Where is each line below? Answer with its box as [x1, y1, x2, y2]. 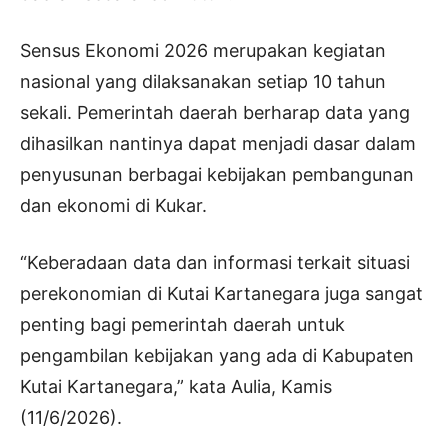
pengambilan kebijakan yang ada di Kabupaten [20, 345, 414, 367]
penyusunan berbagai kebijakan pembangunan [20, 164, 414, 186]
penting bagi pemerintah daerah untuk [20, 314, 345, 336]
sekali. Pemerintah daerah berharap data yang [20, 102, 410, 124]
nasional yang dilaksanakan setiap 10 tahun [20, 71, 386, 93]
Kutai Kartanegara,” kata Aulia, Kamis [20, 376, 332, 398]
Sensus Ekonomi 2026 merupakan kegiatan [20, 40, 386, 62]
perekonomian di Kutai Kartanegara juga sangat [20, 283, 423, 305]
